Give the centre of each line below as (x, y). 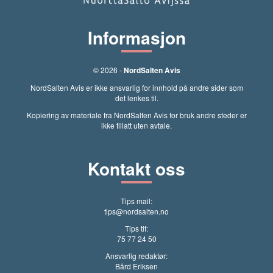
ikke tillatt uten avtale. (136, 125)
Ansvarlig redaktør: (136, 256)
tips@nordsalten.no (136, 211)
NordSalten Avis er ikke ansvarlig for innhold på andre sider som (136, 87)
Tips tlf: (136, 228)
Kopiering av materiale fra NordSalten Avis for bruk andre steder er (136, 115)
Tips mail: (136, 201)
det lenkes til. (136, 98)
